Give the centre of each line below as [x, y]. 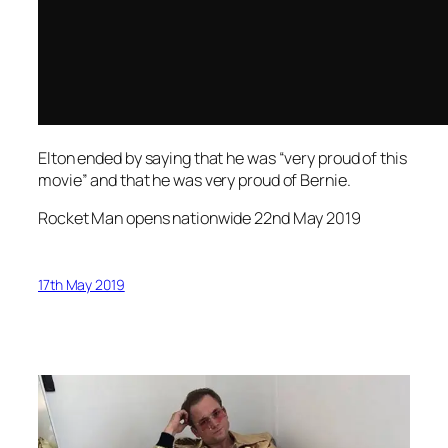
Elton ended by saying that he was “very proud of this [222, 157]
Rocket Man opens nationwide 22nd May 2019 [199, 217]
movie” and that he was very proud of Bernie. [194, 179]
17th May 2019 [81, 285]
